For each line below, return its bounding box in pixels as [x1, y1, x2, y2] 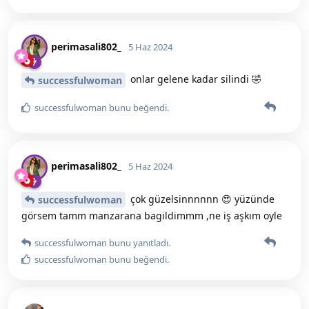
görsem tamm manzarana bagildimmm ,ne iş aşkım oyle [21, 209, 282, 223]
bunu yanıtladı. [107, 237, 170, 250]
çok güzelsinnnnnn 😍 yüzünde [128, 192, 275, 206]
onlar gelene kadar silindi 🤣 [128, 72, 261, 86]
